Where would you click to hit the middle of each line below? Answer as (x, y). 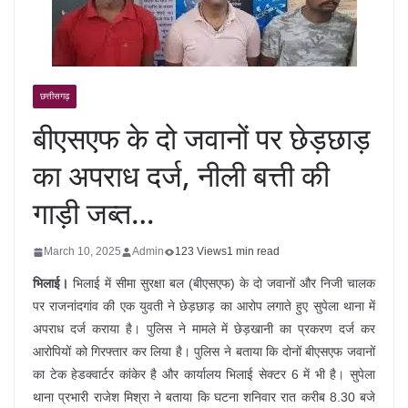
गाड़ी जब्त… (94, 213)
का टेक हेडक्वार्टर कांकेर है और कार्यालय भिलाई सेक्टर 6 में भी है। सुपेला (204, 374)
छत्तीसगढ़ (55, 96)
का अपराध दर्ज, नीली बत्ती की (181, 175)
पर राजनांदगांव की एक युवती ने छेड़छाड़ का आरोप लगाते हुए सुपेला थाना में (204, 306)
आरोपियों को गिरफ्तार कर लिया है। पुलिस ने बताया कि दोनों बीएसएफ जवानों (204, 352)
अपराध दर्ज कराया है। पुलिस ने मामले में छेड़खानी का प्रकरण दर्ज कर (204, 329)
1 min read (253, 251)
